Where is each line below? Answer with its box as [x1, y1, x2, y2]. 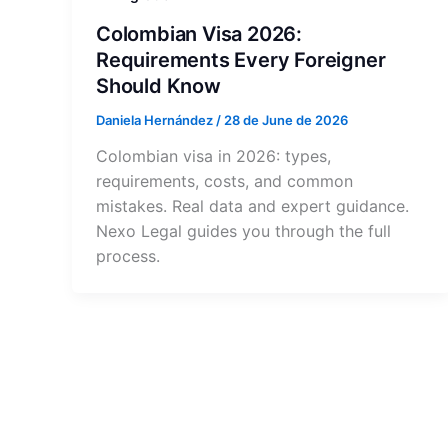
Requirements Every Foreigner [96, 47, 386, 72]
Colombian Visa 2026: [96, 21, 303, 46]
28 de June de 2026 [224, 111, 348, 128]
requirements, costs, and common [96, 171, 353, 192]
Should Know [96, 73, 221, 98]
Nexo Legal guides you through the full [96, 221, 391, 242]
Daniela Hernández [96, 111, 216, 128]
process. [96, 246, 160, 267]
